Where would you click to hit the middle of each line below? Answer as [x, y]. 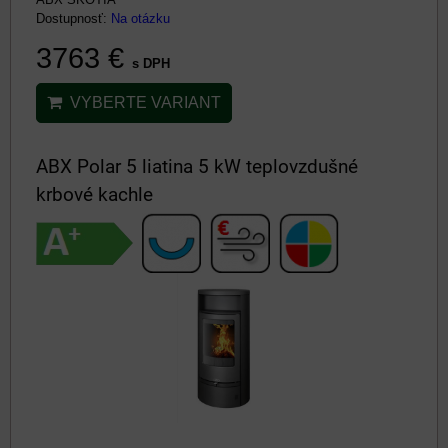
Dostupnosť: [73, 18]
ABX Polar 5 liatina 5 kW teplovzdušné [197, 166]
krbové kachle [94, 194]
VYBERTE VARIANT [141, 102]
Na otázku [140, 18]
